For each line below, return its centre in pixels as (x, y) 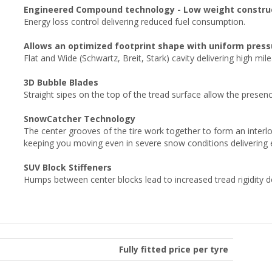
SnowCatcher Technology (80, 118)
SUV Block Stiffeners (68, 167)
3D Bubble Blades (61, 82)
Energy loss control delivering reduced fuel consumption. (134, 21)
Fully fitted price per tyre (174, 249)
